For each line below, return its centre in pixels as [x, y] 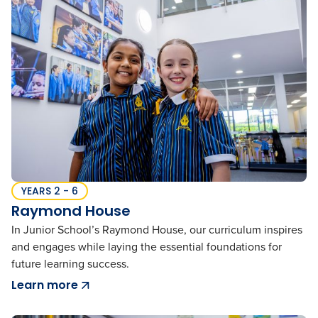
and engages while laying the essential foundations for [147, 246]
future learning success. [70, 263]
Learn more [45, 285]
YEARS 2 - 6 [50, 191]
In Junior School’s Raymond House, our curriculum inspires [157, 229]
